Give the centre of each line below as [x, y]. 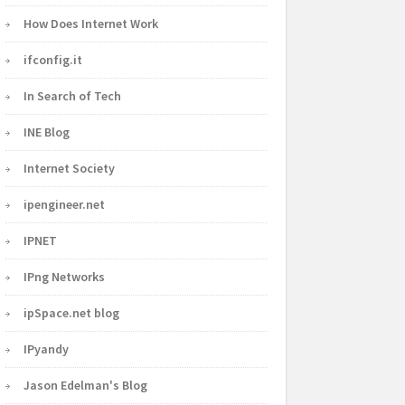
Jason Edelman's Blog [86, 386]
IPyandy [47, 349]
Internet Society [70, 169]
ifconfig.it [53, 60]
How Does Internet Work [91, 24]
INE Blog [47, 132]
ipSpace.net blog [72, 313]
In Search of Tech [73, 96]
